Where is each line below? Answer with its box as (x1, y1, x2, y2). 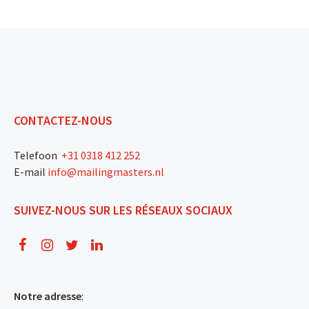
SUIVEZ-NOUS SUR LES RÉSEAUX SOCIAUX (14, 201, 232, 218)
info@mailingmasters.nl (48, 164, 164, 179)
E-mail (14, 164, 48, 179)
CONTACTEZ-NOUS (14, 112, 112, 128)
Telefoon (14, 148, 59, 162)
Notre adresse (14, 288, 81, 303)
